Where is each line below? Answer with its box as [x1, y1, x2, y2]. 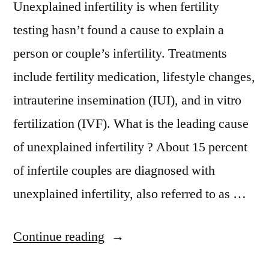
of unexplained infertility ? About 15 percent [13, 138, 247, 156]
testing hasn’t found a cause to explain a [13, 21, 224, 38]
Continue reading [13, 228, 104, 245]
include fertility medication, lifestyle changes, [13, 68, 255, 85]
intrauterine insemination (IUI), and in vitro [13, 91, 241, 109]
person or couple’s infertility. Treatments [13, 44, 227, 62]
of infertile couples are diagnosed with [13, 162, 215, 179]
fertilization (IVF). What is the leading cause [13, 115, 249, 132]
